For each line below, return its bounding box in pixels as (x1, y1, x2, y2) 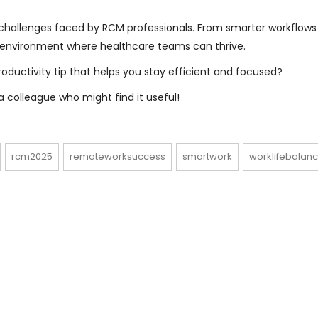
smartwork (182, 150, 232, 163)
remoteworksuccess (70, 150, 165, 163)
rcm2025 (11, 150, 53, 163)
